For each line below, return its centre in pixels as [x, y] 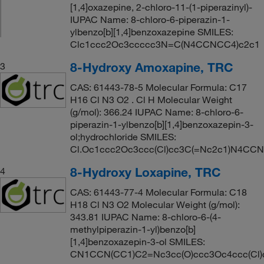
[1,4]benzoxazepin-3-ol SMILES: [137, 242]
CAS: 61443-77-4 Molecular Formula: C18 [158, 192]
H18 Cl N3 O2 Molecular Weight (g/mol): [155, 204]
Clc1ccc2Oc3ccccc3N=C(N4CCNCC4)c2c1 [165, 44]
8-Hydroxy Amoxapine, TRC [151, 67]
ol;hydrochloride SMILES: [123, 137]
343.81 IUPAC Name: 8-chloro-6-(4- [145, 217]
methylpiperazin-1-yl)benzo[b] [133, 229]
